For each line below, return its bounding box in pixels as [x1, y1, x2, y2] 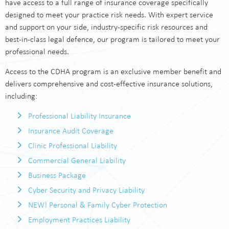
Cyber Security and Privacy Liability [28, 186, 145, 194]
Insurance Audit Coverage [28, 126, 113, 135]
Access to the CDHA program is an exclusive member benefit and [5, 67, 221, 76]
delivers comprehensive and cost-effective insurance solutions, [5, 79, 213, 88]
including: [5, 91, 37, 100]
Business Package [28, 171, 86, 179]
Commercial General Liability [28, 156, 126, 165]
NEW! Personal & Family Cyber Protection [28, 200, 167, 209]
